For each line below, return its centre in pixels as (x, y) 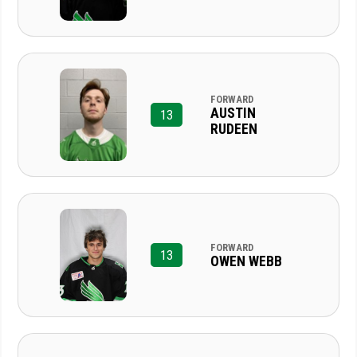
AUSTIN (233, 113)
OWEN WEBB (246, 261)
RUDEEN (233, 129)
